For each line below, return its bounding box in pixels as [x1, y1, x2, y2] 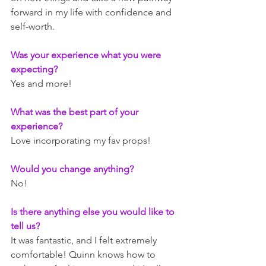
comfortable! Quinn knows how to [11, 249, 158, 260]
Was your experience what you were [11, 49, 163, 61]
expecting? [11, 64, 60, 75]
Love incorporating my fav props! [11, 135, 151, 146]
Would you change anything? [11, 163, 136, 175]
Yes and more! [11, 78, 72, 89]
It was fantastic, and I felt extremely [11, 235, 159, 246]
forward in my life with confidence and [11, 7, 174, 18]
